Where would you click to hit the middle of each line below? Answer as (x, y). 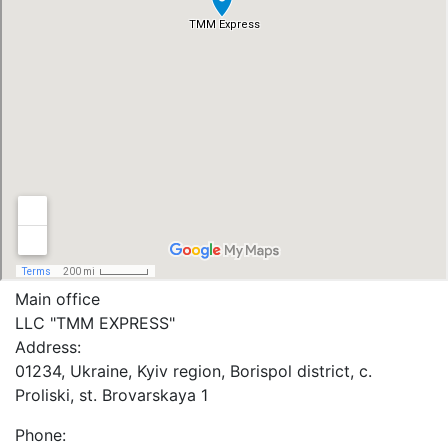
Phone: (40, 435)
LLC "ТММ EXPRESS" (95, 323)
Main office (57, 299)
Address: (48, 347)
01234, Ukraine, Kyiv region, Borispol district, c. (193, 371)
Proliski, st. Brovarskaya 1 (111, 395)
